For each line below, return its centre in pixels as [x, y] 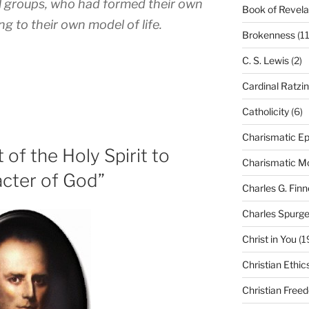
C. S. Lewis [265, 60]
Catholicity [265, 111]
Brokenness [268, 34]
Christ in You [269, 239]
